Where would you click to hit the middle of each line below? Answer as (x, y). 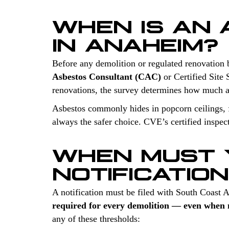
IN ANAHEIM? (135, 42)
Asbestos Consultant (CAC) (107, 76)
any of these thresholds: (96, 219)
